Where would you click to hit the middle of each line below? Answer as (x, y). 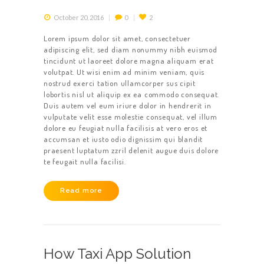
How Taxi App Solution (117, 254)
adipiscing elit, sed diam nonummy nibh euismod (131, 49)
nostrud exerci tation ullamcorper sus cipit (120, 83)
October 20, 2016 (78, 18)
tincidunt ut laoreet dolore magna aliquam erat (129, 60)
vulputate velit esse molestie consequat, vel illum (131, 116)
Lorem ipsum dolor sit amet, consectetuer (118, 38)
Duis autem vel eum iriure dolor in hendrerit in (128, 105)
